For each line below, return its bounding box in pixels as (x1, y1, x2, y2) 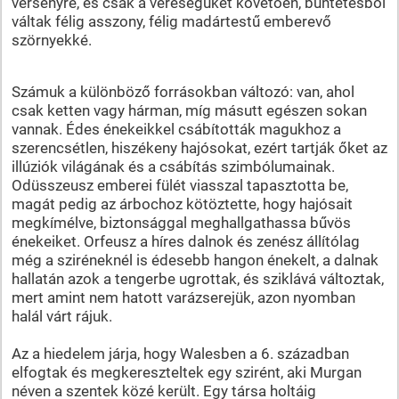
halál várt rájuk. (11, 306, 112, 325)
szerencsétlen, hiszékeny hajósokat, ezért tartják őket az (11, 138, 387, 157)
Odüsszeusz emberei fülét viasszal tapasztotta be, (11, 175, 348, 194)
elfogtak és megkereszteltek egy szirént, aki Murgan (11, 362, 362, 381)
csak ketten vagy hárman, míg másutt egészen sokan (11, 101, 367, 119)
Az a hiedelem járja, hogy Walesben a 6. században (11, 344, 349, 362)
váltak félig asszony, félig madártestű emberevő (11, 12, 331, 30)
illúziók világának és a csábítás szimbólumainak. (11, 157, 335, 175)
